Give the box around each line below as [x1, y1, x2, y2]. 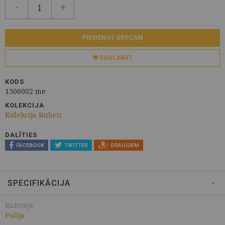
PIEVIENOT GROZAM [82, 34, 143, 41]
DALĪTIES [5, 131, 37, 139]
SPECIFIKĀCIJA [8, 178, 70, 188]
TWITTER [64, 142, 88, 149]
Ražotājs [5, 200, 33, 210]
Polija [5, 210, 25, 220]
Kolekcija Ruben [5, 110, 62, 120]
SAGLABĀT [97, 54, 133, 61]
